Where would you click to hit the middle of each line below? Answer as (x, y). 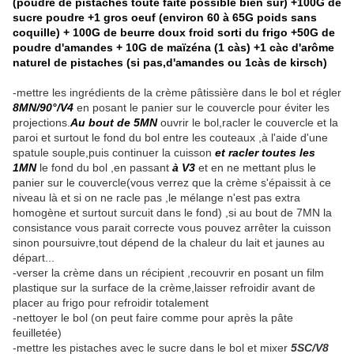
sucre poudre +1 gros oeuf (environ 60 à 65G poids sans (165, 18)
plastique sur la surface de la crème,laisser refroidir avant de (164, 288)
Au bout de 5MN (114, 123)
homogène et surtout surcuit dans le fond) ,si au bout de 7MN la (172, 213)
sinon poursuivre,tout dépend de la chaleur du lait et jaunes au (169, 243)
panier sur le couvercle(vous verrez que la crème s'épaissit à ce (172, 183)
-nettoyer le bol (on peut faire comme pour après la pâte (153, 318)
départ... (34, 258)
